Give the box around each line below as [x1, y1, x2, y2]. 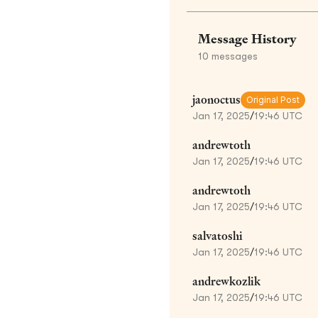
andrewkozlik [192, 273, 261, 289]
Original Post [246, 94, 300, 105]
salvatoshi [192, 228, 243, 243]
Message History [198, 30, 297, 47]
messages [209, 50, 258, 62]
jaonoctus [192, 92, 241, 107]
